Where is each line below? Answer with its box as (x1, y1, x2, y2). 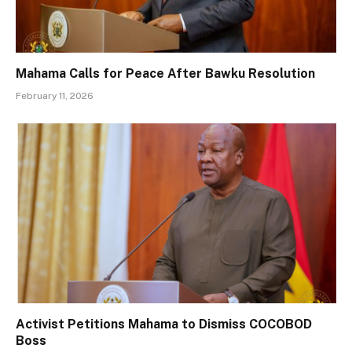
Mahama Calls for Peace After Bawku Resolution (16, 65, 315, 81)
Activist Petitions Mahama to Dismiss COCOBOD (16, 317, 312, 332)
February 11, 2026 (16, 90, 93, 101)
